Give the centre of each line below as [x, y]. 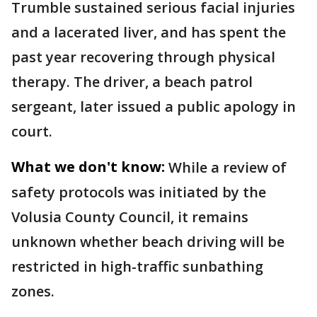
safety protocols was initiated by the [139, 192]
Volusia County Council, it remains [130, 217]
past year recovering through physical [143, 57]
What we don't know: [88, 167]
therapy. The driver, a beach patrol [132, 82]
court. [32, 131]
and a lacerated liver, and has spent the [149, 32]
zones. [33, 291]
